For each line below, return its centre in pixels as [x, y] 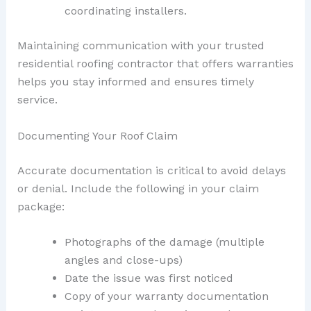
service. [37, 100]
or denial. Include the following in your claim [138, 188]
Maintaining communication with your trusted [141, 46]
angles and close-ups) [123, 260]
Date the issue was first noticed [149, 278]
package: [41, 206]
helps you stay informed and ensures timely [135, 82]
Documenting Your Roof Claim [97, 135]
